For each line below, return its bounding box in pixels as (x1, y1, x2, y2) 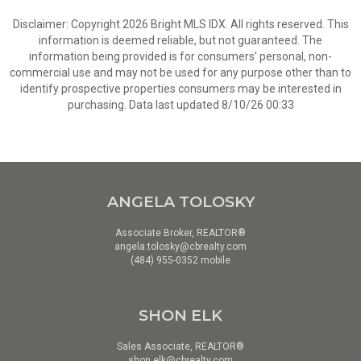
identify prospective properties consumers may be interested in (19, 82, 342, 95)
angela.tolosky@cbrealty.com (114, 241, 247, 252)
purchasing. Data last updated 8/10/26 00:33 (67, 98, 294, 111)
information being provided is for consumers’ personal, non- (29, 50, 332, 63)
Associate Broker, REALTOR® (115, 227, 246, 239)
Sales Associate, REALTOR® (117, 341, 244, 352)
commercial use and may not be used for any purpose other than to (10, 66, 351, 79)
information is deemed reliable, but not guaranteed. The (39, 34, 322, 47)
